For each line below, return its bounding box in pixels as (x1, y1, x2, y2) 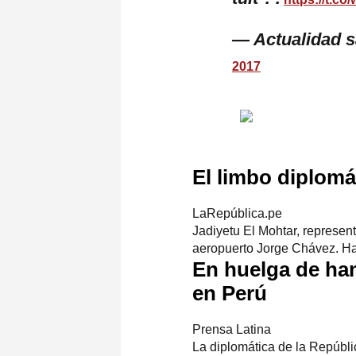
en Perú (192, 281, 267, 305)
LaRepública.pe (192, 206, 282, 220)
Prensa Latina (192, 322, 271, 336)
